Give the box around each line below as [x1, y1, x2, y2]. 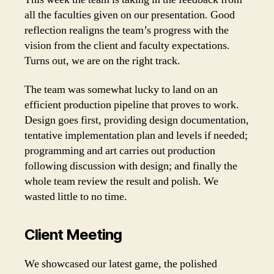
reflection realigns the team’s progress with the [24, 23, 229, 37]
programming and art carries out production [24, 144, 215, 158]
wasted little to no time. [24, 190, 127, 204]
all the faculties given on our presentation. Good [24, 7, 235, 22]
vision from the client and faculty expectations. [24, 38, 230, 53]
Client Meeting [24, 226, 122, 243]
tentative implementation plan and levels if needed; [24, 128, 248, 143]
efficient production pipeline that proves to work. [24, 98, 239, 112]
